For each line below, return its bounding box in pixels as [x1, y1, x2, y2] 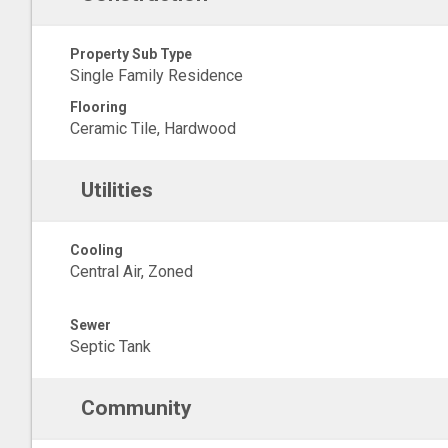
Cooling [70, 242, 123, 258]
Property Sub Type [70, 46, 192, 62]
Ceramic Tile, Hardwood [70, 119, 236, 138]
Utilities [80, 178, 153, 202]
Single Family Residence [70, 66, 243, 85]
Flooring [70, 99, 127, 115]
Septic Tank [70, 337, 151, 356]
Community [80, 396, 192, 420]
